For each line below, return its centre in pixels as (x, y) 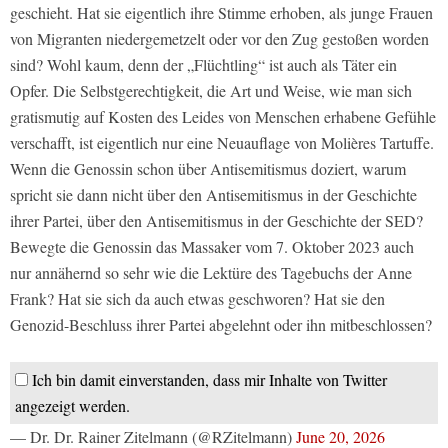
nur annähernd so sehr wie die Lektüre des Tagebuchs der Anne (211, 273)
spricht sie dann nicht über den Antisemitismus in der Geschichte (213, 195)
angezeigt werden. (72, 406)
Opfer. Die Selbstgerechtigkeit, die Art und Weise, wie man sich (211, 91)
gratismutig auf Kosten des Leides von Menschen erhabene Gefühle (223, 117)
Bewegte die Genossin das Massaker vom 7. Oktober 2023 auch (212, 247)
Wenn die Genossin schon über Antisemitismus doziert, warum (208, 169)
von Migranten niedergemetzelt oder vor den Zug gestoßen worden (219, 39)
